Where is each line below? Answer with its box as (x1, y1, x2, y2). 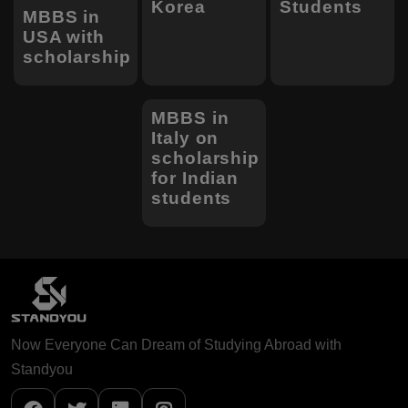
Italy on (151, 127, 219, 148)
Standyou (11, 361, 73, 377)
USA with (22, 26, 106, 46)
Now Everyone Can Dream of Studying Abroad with (11, 336, 342, 352)
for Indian (151, 168, 240, 188)
